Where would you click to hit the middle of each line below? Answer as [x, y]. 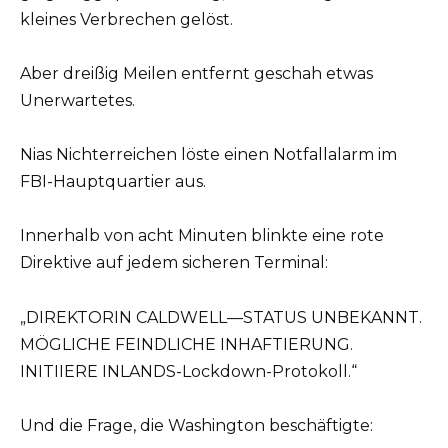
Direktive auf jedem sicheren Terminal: [174, 263]
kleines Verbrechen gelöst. [126, 19]
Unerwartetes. [77, 100]
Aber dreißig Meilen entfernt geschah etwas [196, 73]
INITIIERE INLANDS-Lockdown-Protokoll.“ [188, 371]
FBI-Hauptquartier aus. [113, 182]
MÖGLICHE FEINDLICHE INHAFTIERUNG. [186, 344]
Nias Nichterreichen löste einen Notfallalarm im [208, 155]
